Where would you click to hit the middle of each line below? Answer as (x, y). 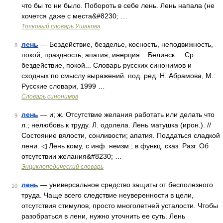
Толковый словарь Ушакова (61, 26)
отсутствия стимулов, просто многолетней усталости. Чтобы (120, 206)
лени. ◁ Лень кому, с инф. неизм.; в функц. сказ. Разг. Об (115, 146)
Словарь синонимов (50, 97)
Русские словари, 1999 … (63, 86)
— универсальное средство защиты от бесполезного (126, 185)
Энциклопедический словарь (62, 167)
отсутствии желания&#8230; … (72, 156)
